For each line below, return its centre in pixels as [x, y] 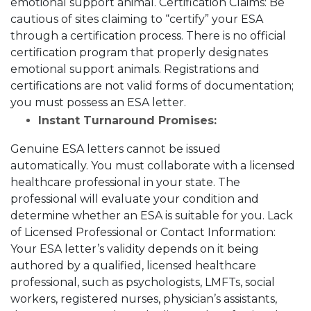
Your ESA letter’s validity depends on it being [135, 249]
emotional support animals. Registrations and [135, 69]
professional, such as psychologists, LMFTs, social [143, 282]
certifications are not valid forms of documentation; [152, 85]
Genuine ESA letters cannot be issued [116, 149]
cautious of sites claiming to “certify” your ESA [137, 19]
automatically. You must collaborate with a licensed [153, 165]
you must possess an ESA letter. [98, 102]
